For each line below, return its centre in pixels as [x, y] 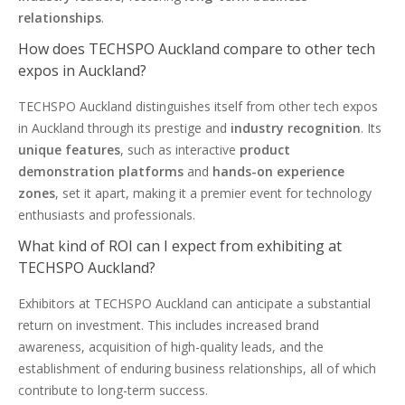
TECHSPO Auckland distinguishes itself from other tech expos [198, 106]
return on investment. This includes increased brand [169, 325]
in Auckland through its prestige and [124, 128]
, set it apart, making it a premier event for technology [213, 193]
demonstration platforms [101, 171]
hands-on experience [278, 171]
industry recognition [296, 128]
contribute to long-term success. [113, 390]
